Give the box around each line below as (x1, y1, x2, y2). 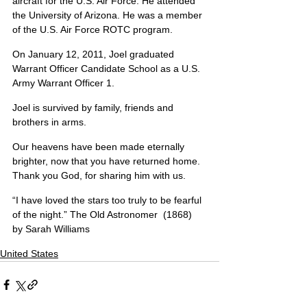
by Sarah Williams (12, 223, 90, 234)
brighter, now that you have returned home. (12, 156, 203, 167)
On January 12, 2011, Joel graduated (12, 49, 177, 60)
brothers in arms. (12, 116, 86, 127)
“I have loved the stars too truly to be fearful (12, 195, 204, 206)
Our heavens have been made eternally (12, 141, 187, 152)
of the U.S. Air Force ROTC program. (12, 24, 173, 35)
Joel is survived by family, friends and (12, 102, 176, 113)
